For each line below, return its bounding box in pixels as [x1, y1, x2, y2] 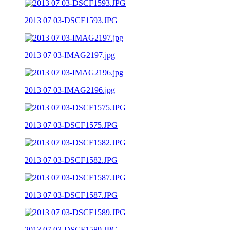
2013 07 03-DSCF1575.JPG [25, 120, 118, 129]
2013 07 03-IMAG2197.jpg [25, 50, 115, 60]
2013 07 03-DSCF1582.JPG [25, 155, 118, 164]
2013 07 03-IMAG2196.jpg [25, 85, 115, 94]
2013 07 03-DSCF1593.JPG [25, 15, 118, 25]
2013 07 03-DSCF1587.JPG [25, 190, 118, 199]
